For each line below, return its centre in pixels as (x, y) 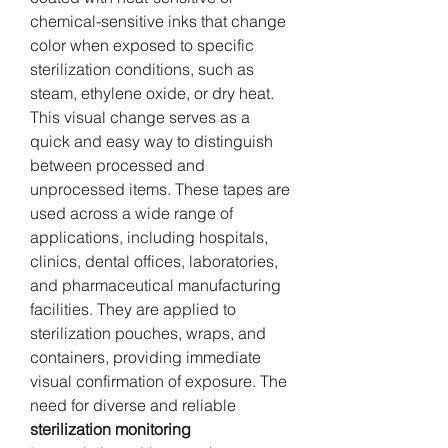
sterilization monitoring (110, 428)
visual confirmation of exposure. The (158, 380)
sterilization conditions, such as (142, 68)
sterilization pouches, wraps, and (148, 332)
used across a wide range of (131, 212)
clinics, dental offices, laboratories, (154, 260)
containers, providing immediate (145, 356)
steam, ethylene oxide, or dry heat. (152, 92)
